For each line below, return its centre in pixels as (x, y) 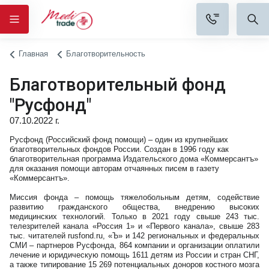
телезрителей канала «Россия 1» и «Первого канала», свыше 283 (134, 226)
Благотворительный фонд (118, 85)
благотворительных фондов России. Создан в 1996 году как (119, 149)
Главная (33, 54)
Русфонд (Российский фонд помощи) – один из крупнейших (119, 140)
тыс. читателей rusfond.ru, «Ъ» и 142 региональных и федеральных (134, 236)
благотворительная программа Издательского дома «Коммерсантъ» (134, 159)
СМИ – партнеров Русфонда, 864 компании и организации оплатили (134, 245)
